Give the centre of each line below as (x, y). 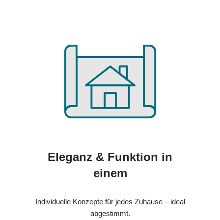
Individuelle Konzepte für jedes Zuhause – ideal (110, 202)
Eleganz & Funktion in (110, 157)
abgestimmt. (110, 214)
